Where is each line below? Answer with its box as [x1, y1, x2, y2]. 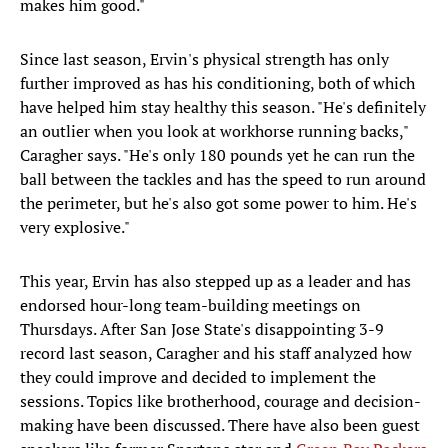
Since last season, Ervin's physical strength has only [20, 48, 389, 71]
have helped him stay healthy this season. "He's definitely [20, 96, 426, 119]
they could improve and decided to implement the [20, 366, 376, 389]
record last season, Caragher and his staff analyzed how [20, 342, 412, 365]
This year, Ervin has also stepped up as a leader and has [20, 270, 411, 293]
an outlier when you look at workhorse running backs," [20, 120, 408, 143]
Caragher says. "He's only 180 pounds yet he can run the [20, 144, 415, 167]
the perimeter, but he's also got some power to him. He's [20, 192, 417, 215]
